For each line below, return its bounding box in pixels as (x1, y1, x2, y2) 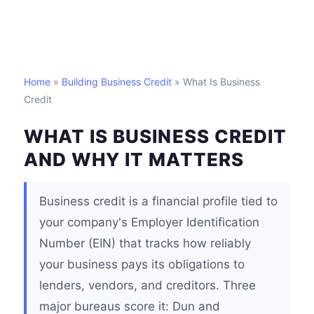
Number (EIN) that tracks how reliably (39, 236, 251, 250)
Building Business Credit (62, 76, 172, 88)
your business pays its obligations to (39, 257, 245, 271)
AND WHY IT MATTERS (24, 149, 244, 170)
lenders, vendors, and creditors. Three (39, 278, 256, 292)
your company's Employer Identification (39, 215, 259, 229)
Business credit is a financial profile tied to (39, 194, 278, 208)
